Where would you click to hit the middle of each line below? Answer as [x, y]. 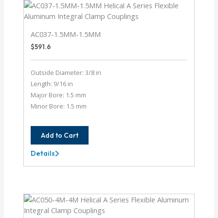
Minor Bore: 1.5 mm [59, 106]
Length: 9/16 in [52, 84]
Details [43, 153]
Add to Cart [60, 136]
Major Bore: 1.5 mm [59, 95]
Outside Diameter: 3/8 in [66, 73]
